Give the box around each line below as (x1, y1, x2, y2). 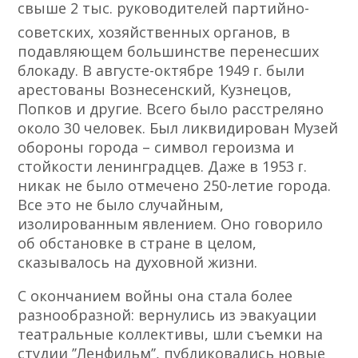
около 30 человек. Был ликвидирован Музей (18, 118, 339, 138)
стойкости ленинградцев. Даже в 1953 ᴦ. (18, 157, 308, 177)
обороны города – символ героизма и (18, 137, 295, 157)
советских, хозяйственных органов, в (18, 22, 291, 42)
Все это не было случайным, (18, 195, 225, 215)
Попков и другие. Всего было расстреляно (18, 99, 324, 119)
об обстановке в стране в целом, (18, 233, 257, 253)
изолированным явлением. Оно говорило (18, 214, 324, 234)
